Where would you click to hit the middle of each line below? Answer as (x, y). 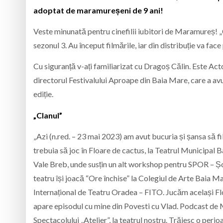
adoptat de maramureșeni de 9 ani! (98, 10)
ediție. (43, 94)
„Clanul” (48, 115)
